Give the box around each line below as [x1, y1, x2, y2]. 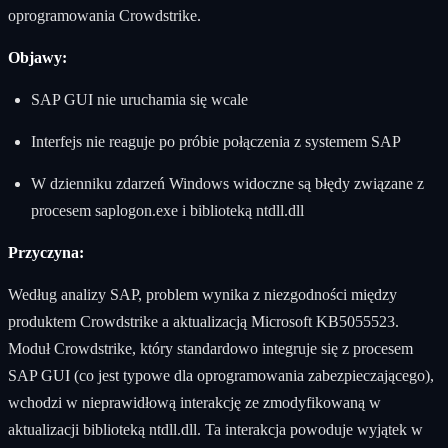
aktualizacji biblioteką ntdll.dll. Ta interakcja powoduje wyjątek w [8, 420, 423, 438]
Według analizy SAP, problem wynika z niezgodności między [8, 285, 397, 303]
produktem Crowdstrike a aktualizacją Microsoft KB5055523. [8, 312, 399, 330]
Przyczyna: [8, 243, 84, 261]
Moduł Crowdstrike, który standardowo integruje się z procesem [8, 339, 413, 357]
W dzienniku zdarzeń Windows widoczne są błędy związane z [30, 174, 424, 192]
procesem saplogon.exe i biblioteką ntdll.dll [30, 201, 304, 219]
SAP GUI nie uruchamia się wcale [30, 90, 248, 108]
